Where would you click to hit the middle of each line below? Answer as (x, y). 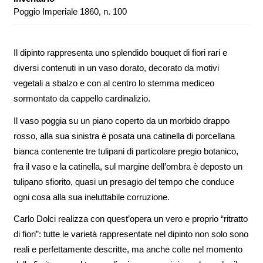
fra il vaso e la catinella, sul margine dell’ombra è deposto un (128, 166)
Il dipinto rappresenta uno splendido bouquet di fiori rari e (120, 53)
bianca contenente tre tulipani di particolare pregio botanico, (126, 151)
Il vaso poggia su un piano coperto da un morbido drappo (121, 120)
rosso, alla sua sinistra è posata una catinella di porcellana (124, 136)
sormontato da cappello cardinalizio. (82, 99)
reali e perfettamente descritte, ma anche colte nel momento (128, 249)
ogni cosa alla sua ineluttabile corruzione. (91, 197)
